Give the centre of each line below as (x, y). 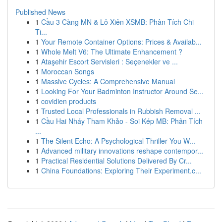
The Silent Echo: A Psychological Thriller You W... (118, 141)
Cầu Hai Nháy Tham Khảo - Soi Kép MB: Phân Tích (122, 121)
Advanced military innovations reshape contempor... (122, 151)
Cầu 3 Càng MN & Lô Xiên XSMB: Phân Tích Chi (117, 22)
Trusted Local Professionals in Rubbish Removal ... (121, 111)
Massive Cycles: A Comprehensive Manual (108, 81)
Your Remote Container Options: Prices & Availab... (121, 42)
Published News (40, 12)
